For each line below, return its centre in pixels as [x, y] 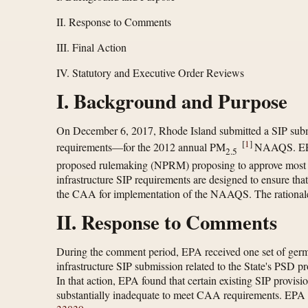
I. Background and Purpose [172, 101]
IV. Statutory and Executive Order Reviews [150, 73]
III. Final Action [91, 47]
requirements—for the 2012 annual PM [141, 147]
